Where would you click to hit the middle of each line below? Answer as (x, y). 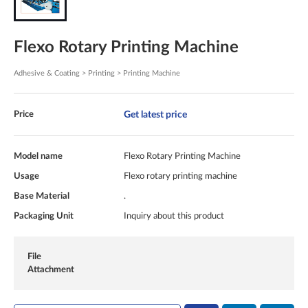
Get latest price (155, 115)
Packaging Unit (44, 216)
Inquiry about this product (174, 216)
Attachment (51, 270)
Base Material (42, 196)
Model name (38, 156)
